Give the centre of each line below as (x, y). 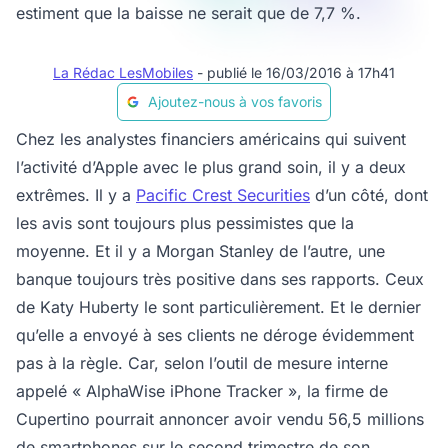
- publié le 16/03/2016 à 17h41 (296, 72)
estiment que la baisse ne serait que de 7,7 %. (188, 13)
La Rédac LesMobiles (123, 72)
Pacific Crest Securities (223, 195)
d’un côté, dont (369, 195)
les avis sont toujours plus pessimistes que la (185, 223)
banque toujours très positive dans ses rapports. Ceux (220, 279)
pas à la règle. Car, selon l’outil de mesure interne (202, 363)
